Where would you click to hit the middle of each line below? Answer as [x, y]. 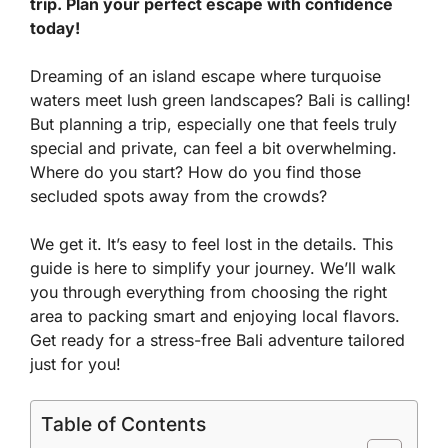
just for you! [75, 364]
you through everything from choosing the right [208, 292]
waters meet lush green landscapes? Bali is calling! [220, 100]
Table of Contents [123, 424]
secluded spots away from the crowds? [178, 196]
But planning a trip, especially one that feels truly [213, 124]
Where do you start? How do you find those [195, 172]
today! [55, 28]
